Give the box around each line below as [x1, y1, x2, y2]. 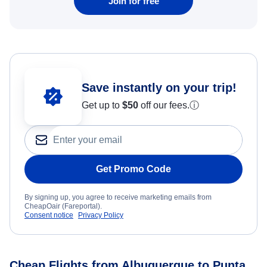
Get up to [82, 100, 122, 111]
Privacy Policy [78, 211, 123, 220]
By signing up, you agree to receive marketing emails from [24, 193, 212, 202]
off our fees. [138, 100, 190, 111]
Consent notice [24, 211, 73, 220]
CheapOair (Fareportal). [24, 202, 102, 211]
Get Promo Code [96, 164, 171, 175]
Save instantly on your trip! [82, 81, 237, 95]
